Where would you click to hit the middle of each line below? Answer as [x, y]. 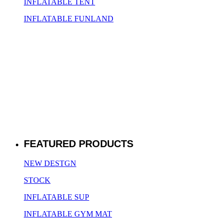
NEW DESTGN [50, 163]
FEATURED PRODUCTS [79, 144]
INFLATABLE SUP [56, 197]
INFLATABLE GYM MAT [68, 214]
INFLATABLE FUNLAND [69, 19]
